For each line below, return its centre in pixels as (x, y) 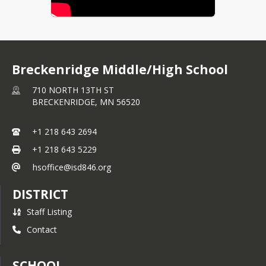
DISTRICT (40, 194)
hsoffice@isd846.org (72, 167)
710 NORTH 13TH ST (73, 90)
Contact (42, 229)
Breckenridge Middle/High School (120, 69)
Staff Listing (49, 212)
